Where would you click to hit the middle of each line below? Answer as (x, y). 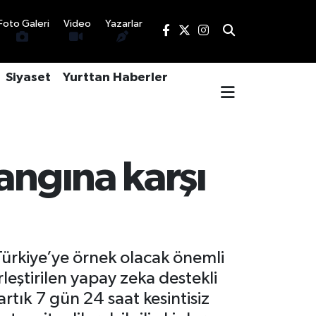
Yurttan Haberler (115, 78)
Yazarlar (123, 24)
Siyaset (28, 78)
